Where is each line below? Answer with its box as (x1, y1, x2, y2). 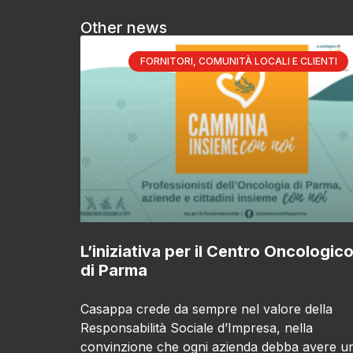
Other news (80, 17, 167, 37)
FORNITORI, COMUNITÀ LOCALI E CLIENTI (139, 54, 337, 67)
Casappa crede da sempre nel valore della (80, 301, 333, 318)
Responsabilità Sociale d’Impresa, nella (80, 320, 313, 336)
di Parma (80, 261, 147, 281)
